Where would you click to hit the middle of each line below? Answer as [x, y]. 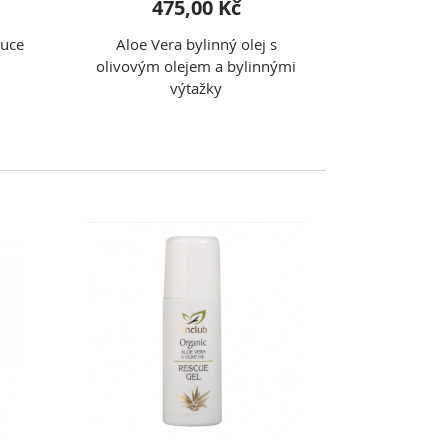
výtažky [196, 88]
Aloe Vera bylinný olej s [196, 44]
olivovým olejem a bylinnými [196, 66]
